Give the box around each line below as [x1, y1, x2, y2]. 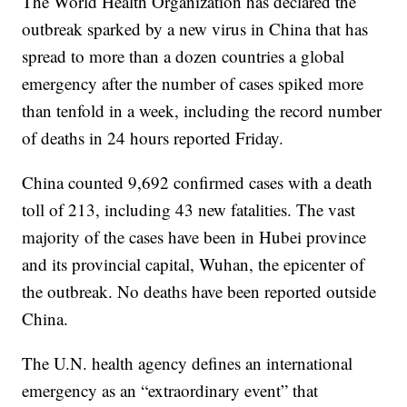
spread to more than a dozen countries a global [22, 45, 345, 68]
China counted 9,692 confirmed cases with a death [22, 171, 373, 194]
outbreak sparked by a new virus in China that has [22, 17, 369, 41]
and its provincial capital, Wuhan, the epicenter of [22, 253, 365, 276]
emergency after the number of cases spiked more [22, 72, 364, 95]
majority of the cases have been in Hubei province [22, 225, 367, 249]
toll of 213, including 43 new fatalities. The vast [22, 198, 356, 222]
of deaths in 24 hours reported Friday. [22, 126, 284, 150]
